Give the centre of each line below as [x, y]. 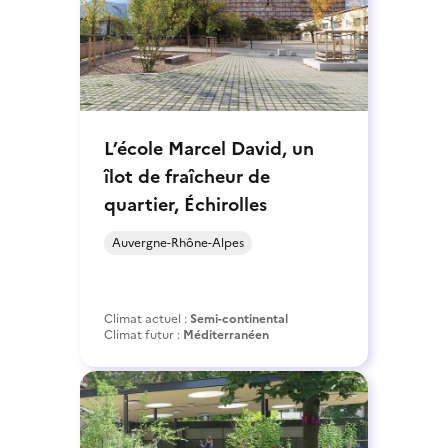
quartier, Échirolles [185, 204]
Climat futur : [143, 334]
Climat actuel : [147, 318]
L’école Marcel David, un [209, 148]
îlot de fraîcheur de [187, 176]
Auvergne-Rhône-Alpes [178, 242]
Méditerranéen [226, 334]
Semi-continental [239, 318]
